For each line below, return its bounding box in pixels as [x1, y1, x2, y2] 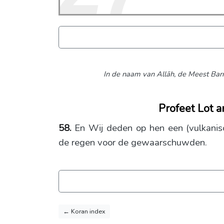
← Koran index [63, 207, 105, 215]
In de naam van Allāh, [103, 69, 175, 79]
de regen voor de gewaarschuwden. [58, 136, 207, 149]
